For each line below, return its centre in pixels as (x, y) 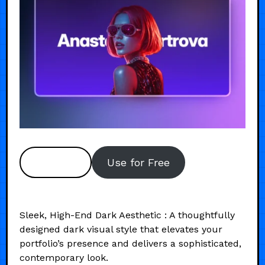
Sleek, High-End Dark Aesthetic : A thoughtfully (127, 215)
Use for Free (138, 162)
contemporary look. (64, 257)
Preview (55, 162)
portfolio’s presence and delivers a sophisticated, (130, 243)
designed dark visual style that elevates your (121, 229)
